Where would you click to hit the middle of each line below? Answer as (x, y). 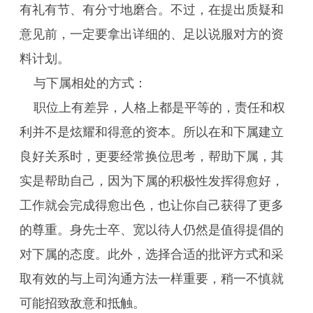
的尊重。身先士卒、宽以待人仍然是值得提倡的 (152, 230)
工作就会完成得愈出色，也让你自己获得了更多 (152, 205)
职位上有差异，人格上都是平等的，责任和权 (159, 108)
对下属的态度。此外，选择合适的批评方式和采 (152, 254)
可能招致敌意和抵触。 (82, 303)
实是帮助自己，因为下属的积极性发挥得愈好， (152, 181)
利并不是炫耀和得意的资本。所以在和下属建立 (152, 132)
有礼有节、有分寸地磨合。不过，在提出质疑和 (152, 10)
